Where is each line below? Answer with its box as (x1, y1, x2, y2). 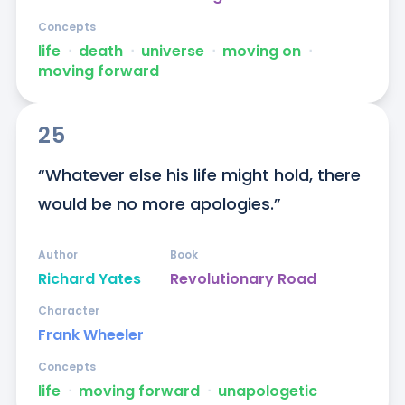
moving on (221, 41, 301, 62)
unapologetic (217, 381, 317, 402)
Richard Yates (37, 268, 141, 290)
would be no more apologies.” (37, 193, 281, 216)
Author (37, 247, 78, 263)
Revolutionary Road (169, 268, 316, 290)
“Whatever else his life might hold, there (37, 164, 361, 187)
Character (37, 303, 99, 319)
